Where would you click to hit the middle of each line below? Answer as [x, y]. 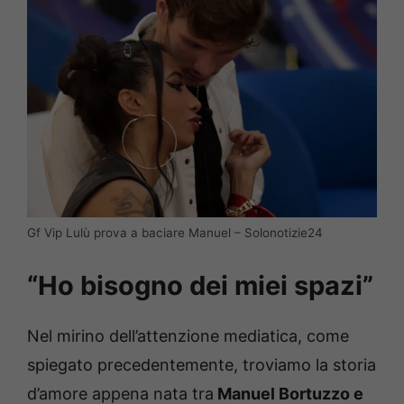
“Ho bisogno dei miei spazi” [200, 286]
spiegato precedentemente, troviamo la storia [202, 365]
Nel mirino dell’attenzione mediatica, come [188, 336]
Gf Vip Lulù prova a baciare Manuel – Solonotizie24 [175, 233]
